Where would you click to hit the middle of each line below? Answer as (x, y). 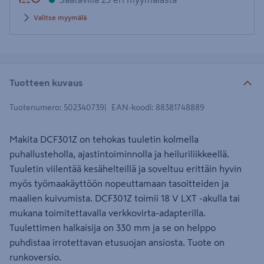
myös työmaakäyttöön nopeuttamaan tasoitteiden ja (119, 183)
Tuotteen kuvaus (46, 82)
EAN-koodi (131, 107)
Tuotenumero (34, 107)
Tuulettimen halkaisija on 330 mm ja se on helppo (113, 227)
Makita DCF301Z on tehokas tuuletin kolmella (104, 139)
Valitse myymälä (60, 18)
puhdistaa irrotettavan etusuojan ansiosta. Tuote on (117, 242)
